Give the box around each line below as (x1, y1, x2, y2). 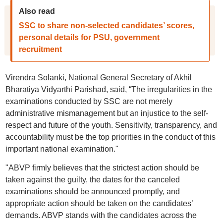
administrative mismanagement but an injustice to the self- (5, 109, 208, 117)
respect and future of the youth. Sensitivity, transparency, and (5, 121, 217, 129)
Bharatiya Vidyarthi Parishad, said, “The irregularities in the (5, 85, 212, 94)
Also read (18, 7, 55, 15)
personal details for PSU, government (18, 33, 160, 42)
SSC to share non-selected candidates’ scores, (18, 21, 194, 30)
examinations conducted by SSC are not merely (5, 97, 172, 106)
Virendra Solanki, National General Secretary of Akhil (5, 73, 192, 82)
